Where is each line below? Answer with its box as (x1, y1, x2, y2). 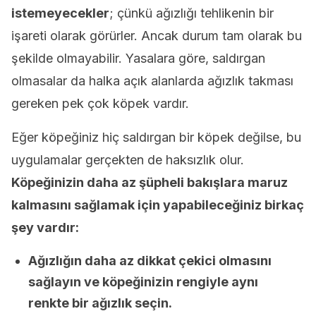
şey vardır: (11, 220, 79, 235)
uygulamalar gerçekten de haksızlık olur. (11, 152, 244, 167)
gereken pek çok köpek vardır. (11, 96, 189, 111)
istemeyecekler (11, 6, 109, 20)
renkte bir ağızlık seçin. (28, 296, 172, 310)
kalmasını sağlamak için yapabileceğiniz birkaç (11, 197, 304, 212)
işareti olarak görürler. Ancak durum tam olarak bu (11, 28, 302, 43)
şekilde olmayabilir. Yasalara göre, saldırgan (11, 51, 265, 66)
